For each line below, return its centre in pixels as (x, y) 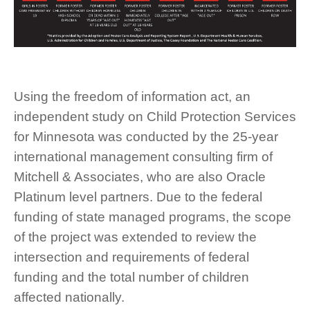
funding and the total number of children (131, 277)
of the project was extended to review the (135, 237)
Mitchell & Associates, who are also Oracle (140, 176)
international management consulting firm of (143, 156)
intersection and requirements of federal (131, 257)
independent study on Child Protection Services (155, 116)
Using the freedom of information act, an (132, 96)
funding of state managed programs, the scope (153, 217)
